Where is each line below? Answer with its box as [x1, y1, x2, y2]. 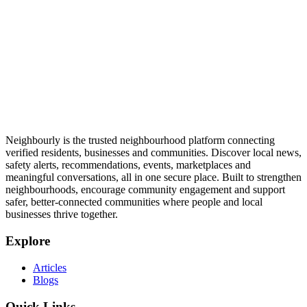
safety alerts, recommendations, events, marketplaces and [5, 159, 251, 171]
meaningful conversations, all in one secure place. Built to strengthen [5, 171, 302, 184]
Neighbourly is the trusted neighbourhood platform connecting [5, 134, 275, 147]
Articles [33, 261, 66, 273]
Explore [5, 234, 50, 249]
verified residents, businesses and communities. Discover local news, [5, 147, 302, 159]
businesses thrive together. [5, 208, 118, 221]
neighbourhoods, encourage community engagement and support [5, 184, 285, 196]
